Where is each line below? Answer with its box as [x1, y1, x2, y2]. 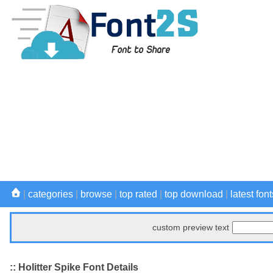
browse [80, 189, 112, 199]
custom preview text [152, 222, 229, 232]
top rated [119, 189, 157, 199]
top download [165, 189, 223, 199]
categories [28, 189, 73, 199]
